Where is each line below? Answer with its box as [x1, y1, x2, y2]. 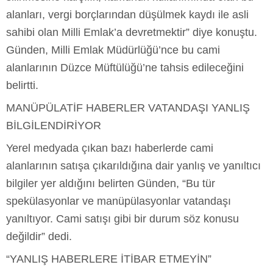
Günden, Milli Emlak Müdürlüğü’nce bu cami [6, 43, 220, 56]
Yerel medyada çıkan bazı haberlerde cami [6, 141, 213, 154]
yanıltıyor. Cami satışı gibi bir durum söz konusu [6, 212, 239, 225]
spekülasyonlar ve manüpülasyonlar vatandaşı [6, 194, 231, 207]
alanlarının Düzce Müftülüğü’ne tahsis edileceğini [6, 61, 244, 74]
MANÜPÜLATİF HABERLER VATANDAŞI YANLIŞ [6, 101, 250, 114]
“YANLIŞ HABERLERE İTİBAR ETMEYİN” [6, 252, 211, 265]
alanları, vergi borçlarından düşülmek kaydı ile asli [6, 8, 249, 21]
